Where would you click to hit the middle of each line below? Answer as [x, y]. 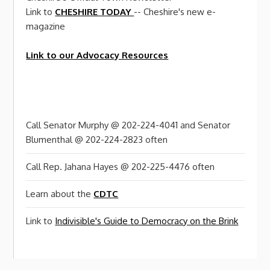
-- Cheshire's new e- [175, 11]
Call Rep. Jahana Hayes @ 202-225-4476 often [121, 167]
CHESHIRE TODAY [95, 11]
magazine [46, 26]
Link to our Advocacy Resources [97, 55]
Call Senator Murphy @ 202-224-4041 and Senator [128, 125]
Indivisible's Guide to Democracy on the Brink [147, 221]
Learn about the [60, 194]
